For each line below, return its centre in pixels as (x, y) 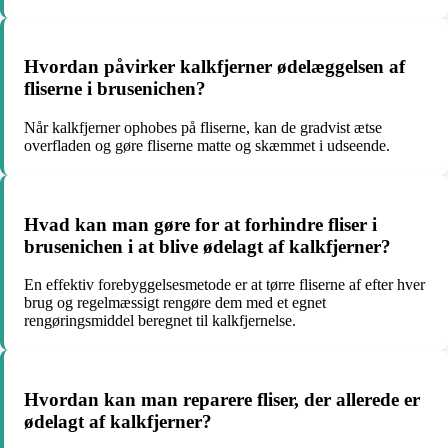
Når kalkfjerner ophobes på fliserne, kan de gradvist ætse (203, 127)
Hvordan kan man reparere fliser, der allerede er (222, 400)
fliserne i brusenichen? (115, 89)
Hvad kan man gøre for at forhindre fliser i (200, 224)
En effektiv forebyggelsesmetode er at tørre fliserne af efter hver (224, 285)
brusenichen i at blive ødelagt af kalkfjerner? (207, 246)
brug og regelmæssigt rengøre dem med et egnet (175, 303)
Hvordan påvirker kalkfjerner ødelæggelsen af (214, 67)
